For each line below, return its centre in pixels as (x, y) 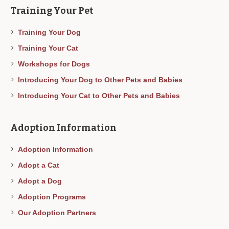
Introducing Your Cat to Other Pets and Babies (99, 96)
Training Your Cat (48, 48)
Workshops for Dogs (54, 64)
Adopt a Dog (40, 181)
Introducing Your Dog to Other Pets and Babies (100, 80)
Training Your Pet (52, 11)
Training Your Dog (50, 32)
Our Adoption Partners (57, 213)
